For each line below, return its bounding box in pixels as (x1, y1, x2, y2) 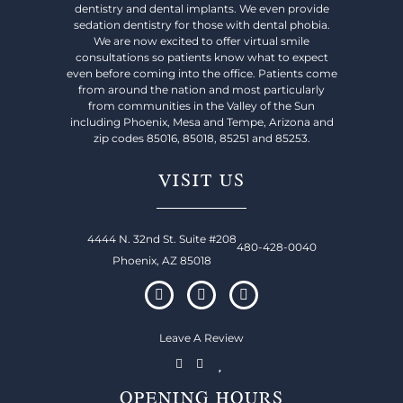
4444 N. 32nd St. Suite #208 (86, 231, 237, 246)
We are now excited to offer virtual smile (94, 33, 309, 48)
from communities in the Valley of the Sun (88, 98, 315, 112)
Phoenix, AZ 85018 (112, 253, 211, 267)
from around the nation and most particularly (78, 82, 325, 96)
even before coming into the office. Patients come (66, 66, 337, 80)
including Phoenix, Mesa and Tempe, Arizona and (69, 114, 334, 129)
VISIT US (157, 166, 246, 193)
